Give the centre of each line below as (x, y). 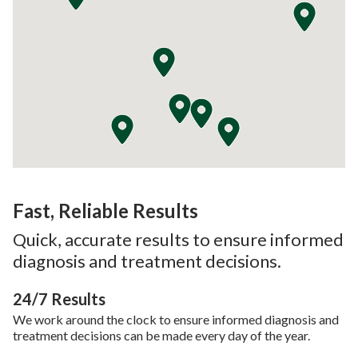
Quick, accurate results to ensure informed (178, 239)
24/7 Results (59, 298)
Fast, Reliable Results (105, 210)
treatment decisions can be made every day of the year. (163, 335)
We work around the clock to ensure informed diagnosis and (176, 319)
